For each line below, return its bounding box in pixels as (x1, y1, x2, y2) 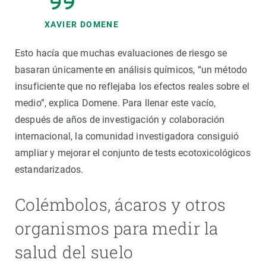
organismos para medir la (15, 217, 218, 240)
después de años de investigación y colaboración (15, 114, 225, 126)
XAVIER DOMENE (45, 20, 119, 30)
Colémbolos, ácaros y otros (15, 194, 226, 216)
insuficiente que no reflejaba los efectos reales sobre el (15, 81, 250, 93)
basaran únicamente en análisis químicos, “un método (15, 64, 248, 76)
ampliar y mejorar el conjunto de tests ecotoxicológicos (15, 147, 251, 159)
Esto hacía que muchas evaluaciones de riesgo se (15, 47, 227, 59)
